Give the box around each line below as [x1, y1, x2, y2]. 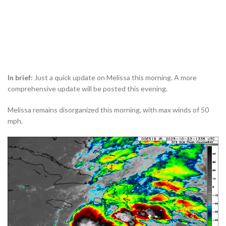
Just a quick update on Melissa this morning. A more [34, 73, 197, 82]
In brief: [8, 73, 34, 82]
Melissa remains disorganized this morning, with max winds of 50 [8, 105, 209, 115]
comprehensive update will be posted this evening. [8, 84, 167, 93]
